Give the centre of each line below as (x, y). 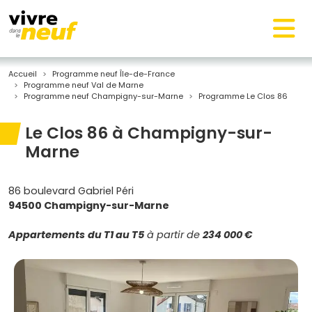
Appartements (47, 235)
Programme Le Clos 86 (243, 96)
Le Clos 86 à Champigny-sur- (149, 133)
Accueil (23, 74)
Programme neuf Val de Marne (84, 85)
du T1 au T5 (116, 235)
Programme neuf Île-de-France (114, 74)
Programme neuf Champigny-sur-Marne (103, 96)
